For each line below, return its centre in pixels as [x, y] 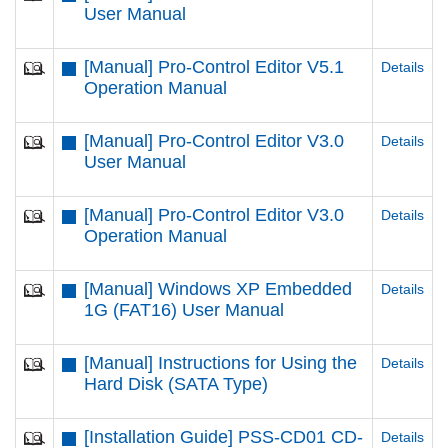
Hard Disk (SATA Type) [175, 384]
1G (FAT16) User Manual [183, 310]
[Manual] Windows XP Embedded [217, 289]
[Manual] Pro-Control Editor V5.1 [213, 67]
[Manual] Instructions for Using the [220, 363]
